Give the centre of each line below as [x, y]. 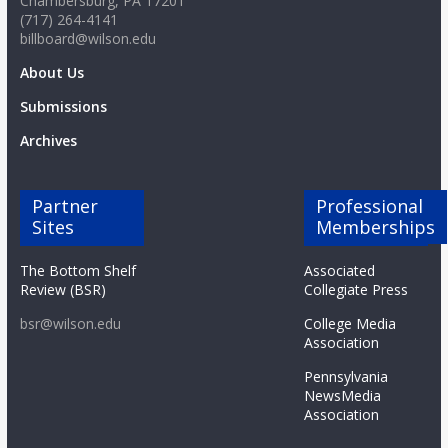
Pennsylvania [346, 377]
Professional [370, 206]
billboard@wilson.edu [87, 39]
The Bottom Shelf [77, 271]
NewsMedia [343, 396]
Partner [64, 206]
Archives [48, 141]
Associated [340, 271]
